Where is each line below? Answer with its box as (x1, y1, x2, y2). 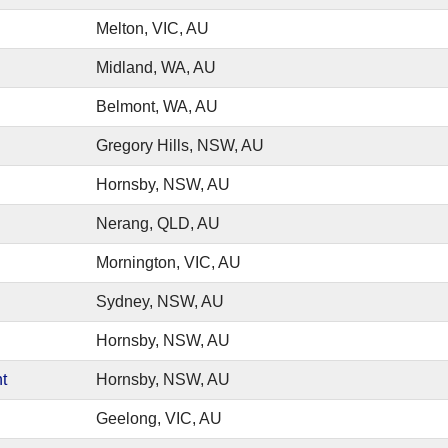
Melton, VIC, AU (96, 20, 209, 37)
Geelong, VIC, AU (96, 410, 222, 427)
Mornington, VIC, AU (96, 254, 241, 271)
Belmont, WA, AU (96, 98, 218, 115)
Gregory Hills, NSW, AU (96, 137, 264, 154)
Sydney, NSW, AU (96, 293, 224, 310)
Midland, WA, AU (96, 59, 216, 76)
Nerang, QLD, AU (96, 215, 220, 232)
